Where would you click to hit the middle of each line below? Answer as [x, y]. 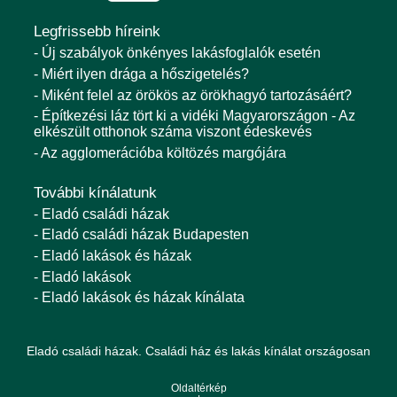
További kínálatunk [95, 192]
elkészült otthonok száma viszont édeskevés [173, 132]
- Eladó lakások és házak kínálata [139, 298]
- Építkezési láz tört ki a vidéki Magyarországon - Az [195, 116]
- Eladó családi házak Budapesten [141, 235]
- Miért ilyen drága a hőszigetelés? [141, 74]
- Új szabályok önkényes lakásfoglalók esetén [177, 53]
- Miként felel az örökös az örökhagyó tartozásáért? [193, 95]
